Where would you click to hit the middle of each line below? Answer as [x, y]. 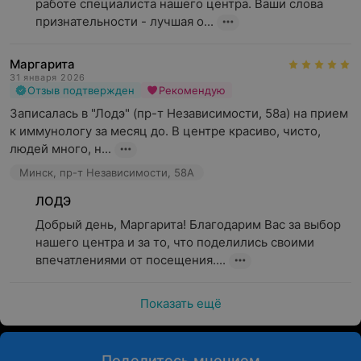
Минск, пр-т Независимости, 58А [107, 172]
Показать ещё [180, 303]
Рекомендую [192, 90]
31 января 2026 [48, 77]
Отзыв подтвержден [81, 90]
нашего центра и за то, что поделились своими [175, 242]
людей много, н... [60, 149]
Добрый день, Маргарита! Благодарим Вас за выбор [188, 224]
